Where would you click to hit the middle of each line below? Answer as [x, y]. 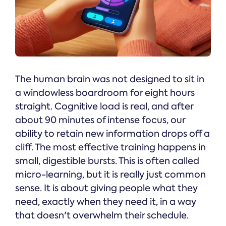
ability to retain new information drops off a [112, 134]
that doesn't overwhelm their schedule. [102, 216]
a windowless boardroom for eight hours [105, 93]
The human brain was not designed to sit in [110, 79]
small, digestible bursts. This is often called [107, 161]
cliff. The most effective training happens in [110, 148]
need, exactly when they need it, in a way [106, 202]
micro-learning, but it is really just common [110, 175]
